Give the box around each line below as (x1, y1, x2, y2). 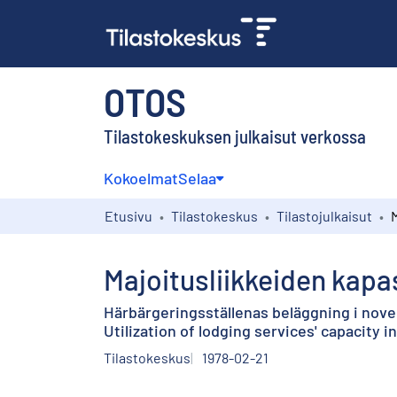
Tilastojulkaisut (276, 206, 372, 224)
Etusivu (105, 206, 152, 224)
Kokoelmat (104, 167, 178, 188)
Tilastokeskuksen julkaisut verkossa (104, 124, 366, 147)
